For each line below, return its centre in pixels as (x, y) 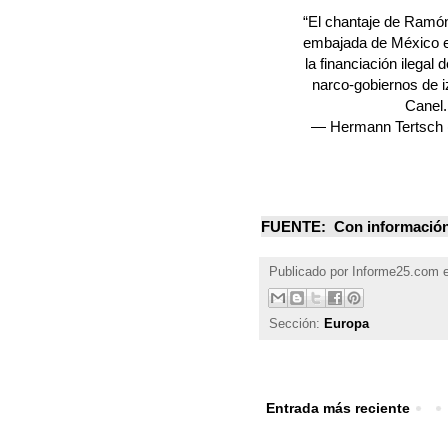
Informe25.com (395, 271)
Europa (346, 324)
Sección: (296, 324)
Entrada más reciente (338, 408)
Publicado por (310, 271)
